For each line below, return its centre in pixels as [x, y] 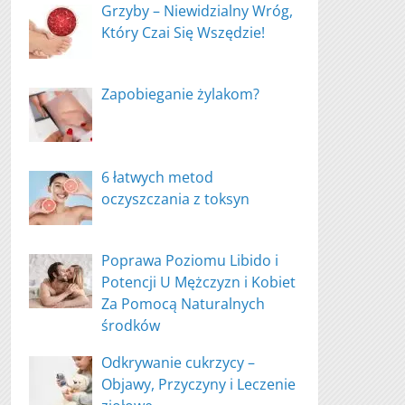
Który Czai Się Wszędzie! [184, 33]
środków [131, 325]
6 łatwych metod [158, 177]
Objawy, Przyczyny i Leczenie [199, 384]
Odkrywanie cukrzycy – [179, 363]
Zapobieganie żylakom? [181, 94]
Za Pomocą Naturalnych [184, 304]
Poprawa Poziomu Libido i [190, 260]
